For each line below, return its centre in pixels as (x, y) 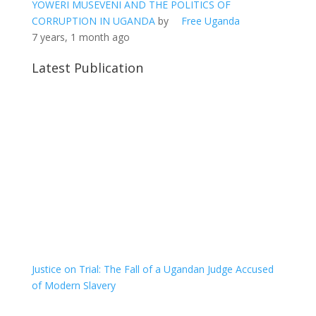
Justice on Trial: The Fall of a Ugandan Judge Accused (152, 269)
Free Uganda (210, 21)
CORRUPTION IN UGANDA (93, 21)
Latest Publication (87, 68)
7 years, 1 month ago (80, 37)
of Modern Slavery (73, 285)
